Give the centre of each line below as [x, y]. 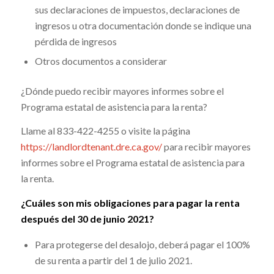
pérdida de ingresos [76, 41]
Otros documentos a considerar [101, 61]
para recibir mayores [206, 147]
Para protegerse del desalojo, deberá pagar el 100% [142, 245]
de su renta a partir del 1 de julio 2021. [114, 261]
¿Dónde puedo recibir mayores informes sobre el [122, 91]
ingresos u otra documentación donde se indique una [143, 25]
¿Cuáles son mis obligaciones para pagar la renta [130, 202]
